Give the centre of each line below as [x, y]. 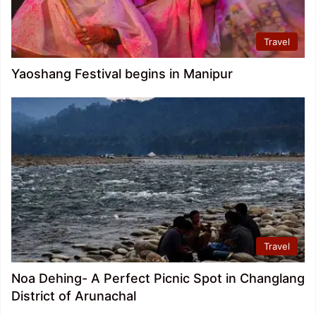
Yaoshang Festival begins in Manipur [122, 73]
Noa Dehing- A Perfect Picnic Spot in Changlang [158, 279]
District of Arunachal [74, 296]
